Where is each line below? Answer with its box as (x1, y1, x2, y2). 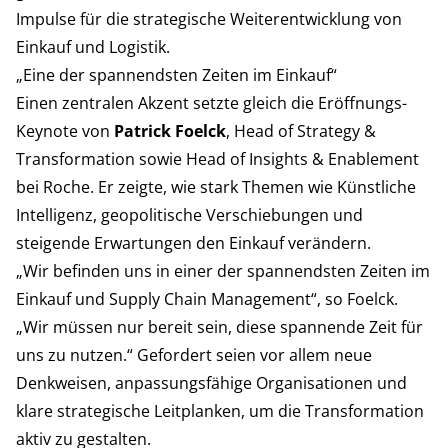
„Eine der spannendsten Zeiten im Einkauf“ (16, 63, 337, 86)
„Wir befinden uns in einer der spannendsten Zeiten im (16, 259, 430, 282)
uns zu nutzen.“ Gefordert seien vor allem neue (16, 343, 372, 366)
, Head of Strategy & (226, 119, 376, 142)
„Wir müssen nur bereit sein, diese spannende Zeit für (16, 315, 423, 338)
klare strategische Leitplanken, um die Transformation (16, 399, 424, 422)
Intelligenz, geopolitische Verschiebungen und (16, 203, 363, 226)
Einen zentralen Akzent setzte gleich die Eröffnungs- (16, 91, 407, 114)
